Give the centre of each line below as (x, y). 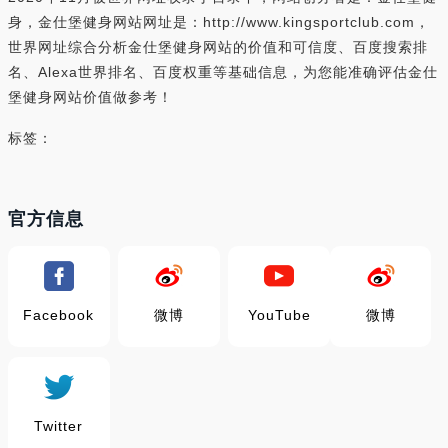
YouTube (279, 315)
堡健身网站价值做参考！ (90, 97)
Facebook (59, 315)
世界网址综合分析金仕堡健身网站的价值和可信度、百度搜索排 (218, 47)
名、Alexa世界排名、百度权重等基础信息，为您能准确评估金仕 (223, 72)
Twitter (59, 426)
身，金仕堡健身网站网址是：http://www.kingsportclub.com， (219, 22)
